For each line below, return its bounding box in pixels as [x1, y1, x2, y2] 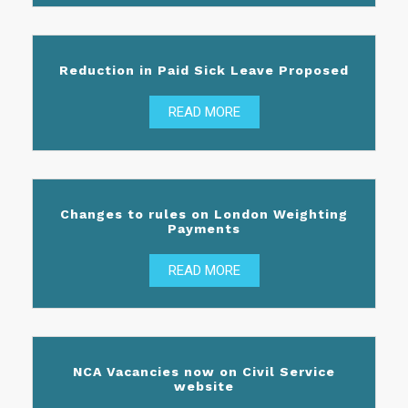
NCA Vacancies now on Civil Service [73, 363, 335, 379]
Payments [168, 220, 240, 236]
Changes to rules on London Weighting [60, 206, 348, 221]
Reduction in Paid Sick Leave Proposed [59, 63, 349, 78]
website [174, 378, 234, 393]
